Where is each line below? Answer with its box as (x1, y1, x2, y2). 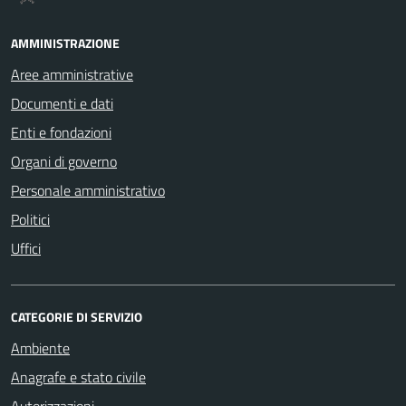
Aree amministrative (11, 63, 133, 85)
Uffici (11, 237, 41, 259)
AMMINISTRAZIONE (11, 33, 120, 53)
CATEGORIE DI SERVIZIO (11, 306, 142, 326)
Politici (11, 208, 50, 230)
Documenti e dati (11, 92, 113, 114)
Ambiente (11, 336, 70, 359)
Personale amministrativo (11, 179, 165, 201)
